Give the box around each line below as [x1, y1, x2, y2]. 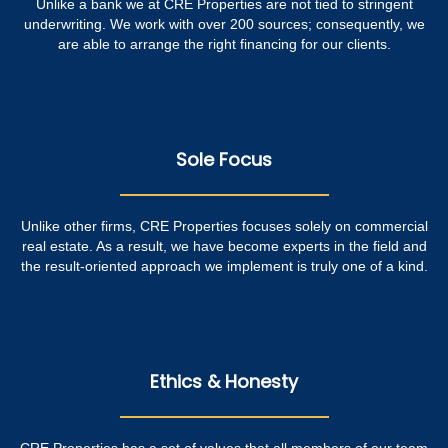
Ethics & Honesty [150, 369, 298, 395]
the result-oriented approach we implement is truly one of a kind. [20, 258, 428, 275]
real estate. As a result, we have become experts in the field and [21, 238, 427, 255]
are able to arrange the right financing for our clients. [57, 36, 391, 53]
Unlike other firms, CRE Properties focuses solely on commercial [20, 218, 428, 235]
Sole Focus [176, 147, 272, 173]
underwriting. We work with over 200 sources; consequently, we [23, 16, 425, 33]
